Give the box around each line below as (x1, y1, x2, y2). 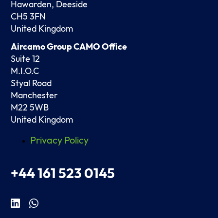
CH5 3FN (11, 12, 46, 21)
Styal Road (11, 78, 52, 88)
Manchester (11, 91, 58, 100)
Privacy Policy (30, 135, 89, 146)
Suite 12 (11, 54, 40, 64)
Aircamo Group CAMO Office (11, 42, 127, 52)
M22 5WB (11, 103, 49, 112)
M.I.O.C (11, 66, 39, 76)
